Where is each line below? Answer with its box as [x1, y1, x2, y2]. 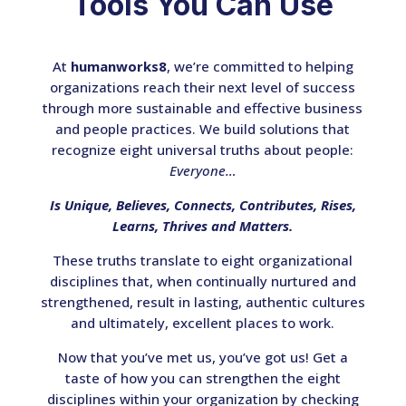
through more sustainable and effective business [43, 98, 363, 117]
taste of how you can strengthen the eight [64, 368, 341, 387]
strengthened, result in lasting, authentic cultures [40, 292, 365, 311]
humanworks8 [70, 56, 167, 75]
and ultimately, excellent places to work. [71, 313, 335, 332]
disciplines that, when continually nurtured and [49, 271, 356, 290]
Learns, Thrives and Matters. [112, 216, 294, 235]
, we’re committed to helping [166, 56, 353, 75]
